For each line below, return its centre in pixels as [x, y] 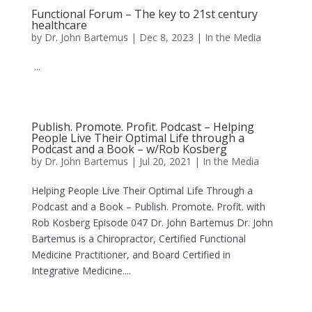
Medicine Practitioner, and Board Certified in [131, 255]
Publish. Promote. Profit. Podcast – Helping [142, 127]
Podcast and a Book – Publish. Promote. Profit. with [148, 206]
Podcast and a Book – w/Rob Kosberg [129, 149]
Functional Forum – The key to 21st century [144, 14]
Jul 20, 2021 [165, 161]
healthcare [59, 25]
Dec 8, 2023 [166, 37]
